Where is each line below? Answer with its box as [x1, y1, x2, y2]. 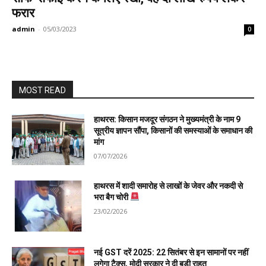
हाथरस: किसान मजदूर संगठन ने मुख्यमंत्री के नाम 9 [94, 115, 241, 125]
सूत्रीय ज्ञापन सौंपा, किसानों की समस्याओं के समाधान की [94, 126, 253, 136]
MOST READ [19, 85, 66, 96]
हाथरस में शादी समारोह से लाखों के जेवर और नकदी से [94, 180, 243, 191]
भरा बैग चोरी [94, 192, 131, 202]
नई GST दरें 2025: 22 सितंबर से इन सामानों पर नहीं [94, 247, 249, 257]
